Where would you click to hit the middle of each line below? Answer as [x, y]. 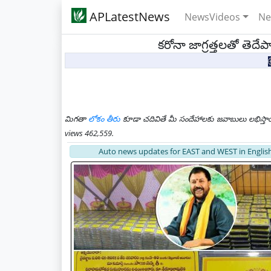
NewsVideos [212, 17]
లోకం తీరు [104, 119]
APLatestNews [128, 17]
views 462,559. [89, 133]
